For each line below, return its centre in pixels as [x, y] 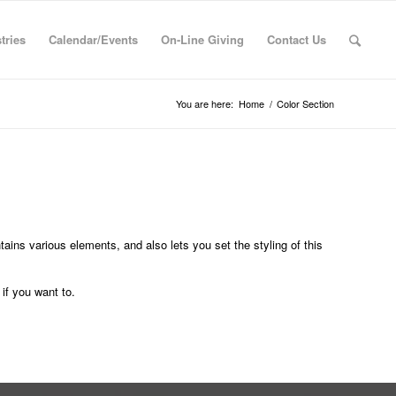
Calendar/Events [94, 39]
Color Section [305, 103]
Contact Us [297, 39]
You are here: [205, 103]
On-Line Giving [203, 39]
